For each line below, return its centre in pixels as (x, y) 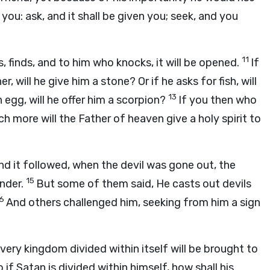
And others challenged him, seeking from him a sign (133, 202)
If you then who (218, 100)
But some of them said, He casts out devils (144, 184)
